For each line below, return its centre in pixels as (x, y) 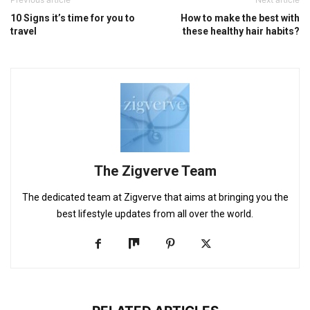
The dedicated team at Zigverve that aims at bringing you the (155, 197)
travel (24, 31)
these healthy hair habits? (241, 31)
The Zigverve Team (155, 171)
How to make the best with (240, 18)
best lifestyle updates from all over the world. (155, 214)
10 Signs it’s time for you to (73, 18)
